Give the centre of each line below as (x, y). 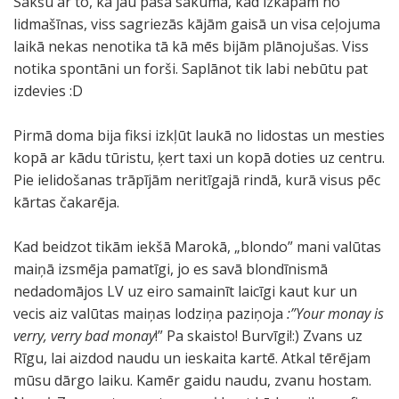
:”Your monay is (335, 313)
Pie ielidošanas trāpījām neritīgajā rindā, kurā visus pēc (197, 180)
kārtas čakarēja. (66, 202)
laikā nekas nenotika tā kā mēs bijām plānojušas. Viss (191, 46)
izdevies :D (48, 91)
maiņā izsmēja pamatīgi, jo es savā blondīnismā (171, 269)
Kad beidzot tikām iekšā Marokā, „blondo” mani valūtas (197, 247)
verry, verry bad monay (84, 336)
